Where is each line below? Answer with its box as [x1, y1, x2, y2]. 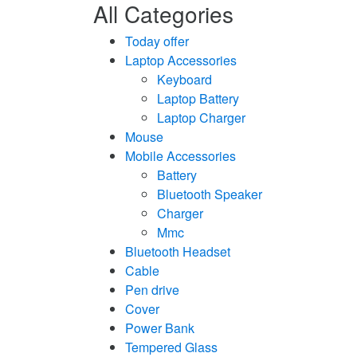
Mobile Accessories [125, 146, 236, 165]
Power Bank [125, 318, 194, 337]
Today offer [125, 31, 189, 50]
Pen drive [125, 280, 179, 299]
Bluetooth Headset [125, 241, 230, 261]
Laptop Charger [157, 108, 245, 127]
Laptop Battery [157, 88, 239, 108]
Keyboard [157, 69, 212, 88]
